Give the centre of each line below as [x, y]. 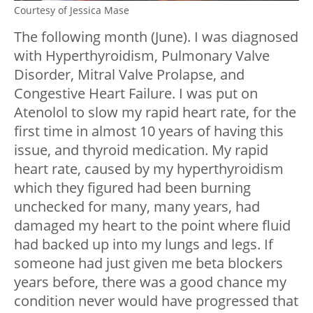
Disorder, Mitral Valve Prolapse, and [129, 75]
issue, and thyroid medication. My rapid [141, 150]
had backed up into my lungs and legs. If [144, 245]
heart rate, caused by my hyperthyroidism [149, 169]
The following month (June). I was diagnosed [156, 37]
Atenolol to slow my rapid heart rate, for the [155, 112]
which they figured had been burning [132, 188]
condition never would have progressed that [156, 301]
